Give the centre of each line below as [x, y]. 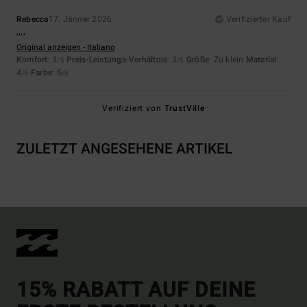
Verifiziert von [133, 109]
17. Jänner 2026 [80, 20]
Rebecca [33, 20]
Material [261, 60]
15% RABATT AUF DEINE [136, 290]
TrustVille [184, 109]
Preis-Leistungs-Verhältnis [117, 60]
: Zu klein [228, 60]
